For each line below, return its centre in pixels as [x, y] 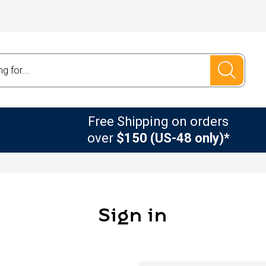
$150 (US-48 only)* [173, 138]
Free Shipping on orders [158, 121]
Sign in [133, 217]
